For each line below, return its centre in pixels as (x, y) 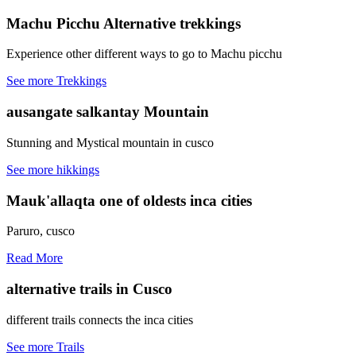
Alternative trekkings (172, 23)
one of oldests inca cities (176, 200)
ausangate (41, 112)
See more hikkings (53, 169)
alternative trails (59, 289)
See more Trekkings (56, 81)
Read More (35, 258)
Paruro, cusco (41, 231)
